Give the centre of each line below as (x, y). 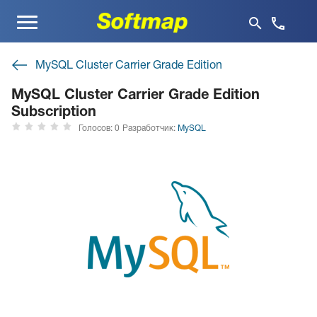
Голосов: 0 (99, 128)
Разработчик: (150, 129)
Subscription (54, 113)
